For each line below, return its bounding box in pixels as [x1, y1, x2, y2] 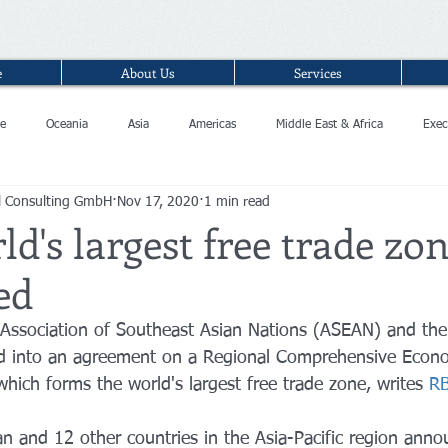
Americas [189, 118, 236, 131]
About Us [121, 64, 175, 81]
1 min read [204, 194, 270, 209]
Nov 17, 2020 [117, 194, 199, 209]
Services [294, 64, 342, 81]
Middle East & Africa [276, 118, 383, 131]
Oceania [46, 118, 88, 131]
